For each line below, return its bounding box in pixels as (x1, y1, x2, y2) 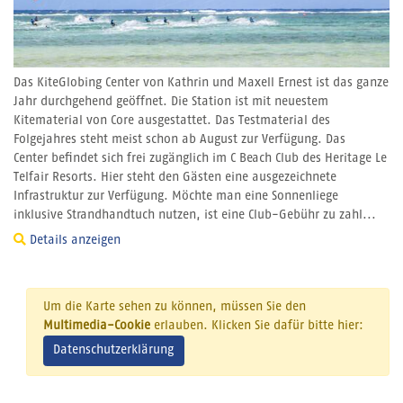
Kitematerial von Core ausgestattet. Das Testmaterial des (13, 113, 330, 127)
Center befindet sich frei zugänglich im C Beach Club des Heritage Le (13, 151, 387, 165)
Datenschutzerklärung (53, 344, 174, 357)
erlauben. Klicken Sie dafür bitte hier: (149, 319, 363, 333)
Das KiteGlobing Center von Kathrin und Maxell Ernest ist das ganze (13, 76, 389, 89)
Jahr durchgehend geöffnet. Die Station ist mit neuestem (13, 94, 328, 108)
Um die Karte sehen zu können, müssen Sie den (42, 300, 306, 314)
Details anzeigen (26, 233, 121, 246)
